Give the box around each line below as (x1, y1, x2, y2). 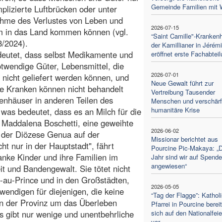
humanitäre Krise (151, 105, 200, 114)
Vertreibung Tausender (151, 87, 215, 97)
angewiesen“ (151, 161, 187, 170)
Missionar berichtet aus (151, 134, 218, 144)
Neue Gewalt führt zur (151, 78, 214, 88)
